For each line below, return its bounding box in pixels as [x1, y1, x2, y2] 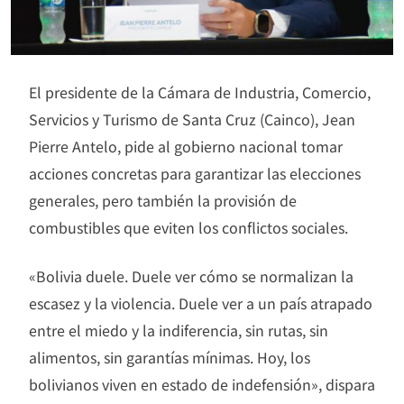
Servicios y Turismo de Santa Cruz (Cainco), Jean [29, 107, 355, 130]
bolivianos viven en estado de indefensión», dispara [29, 372, 375, 395]
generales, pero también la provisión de [29, 188, 297, 211]
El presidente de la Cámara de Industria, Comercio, [29, 80, 371, 103]
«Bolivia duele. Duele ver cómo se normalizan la [29, 264, 353, 287]
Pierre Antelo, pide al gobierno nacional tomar [29, 134, 343, 157]
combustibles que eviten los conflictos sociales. [29, 216, 348, 238]
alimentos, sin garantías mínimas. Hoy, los [29, 345, 310, 368]
